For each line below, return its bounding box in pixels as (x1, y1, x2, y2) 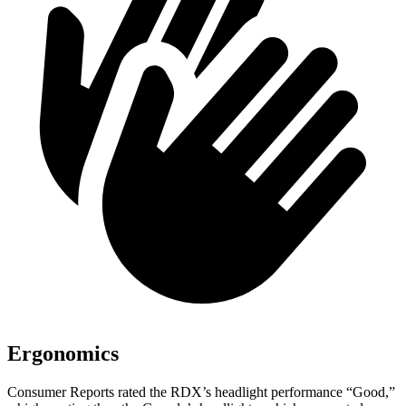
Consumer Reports (7, 383, 114, 400)
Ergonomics (7, 341, 119, 365)
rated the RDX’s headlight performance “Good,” (114, 383, 395, 400)
